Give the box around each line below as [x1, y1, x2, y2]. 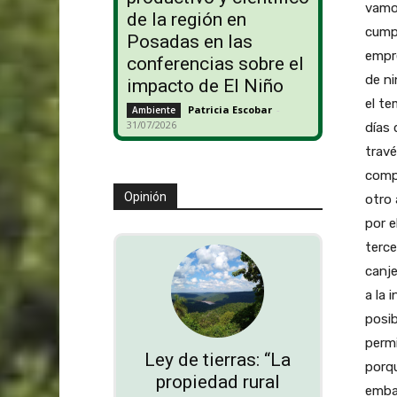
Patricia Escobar [187, 103, 272, 117]
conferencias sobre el [126, 53, 304, 75]
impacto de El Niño [126, 75, 284, 97]
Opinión [123, 190, 167, 205]
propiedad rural [155, 371, 280, 393]
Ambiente [131, 104, 175, 117]
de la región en [126, 9, 246, 31]
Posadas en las [126, 31, 253, 53]
